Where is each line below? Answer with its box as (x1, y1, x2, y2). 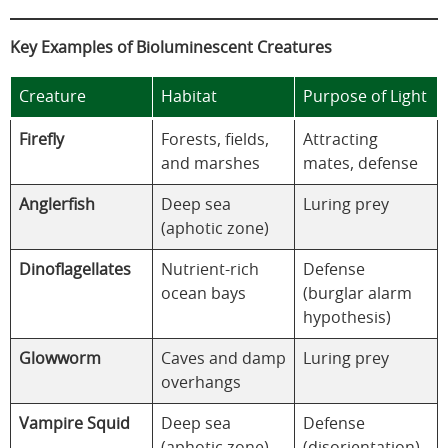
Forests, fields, (161, 132, 269, 149)
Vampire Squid (19, 416, 130, 433)
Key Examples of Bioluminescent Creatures (10, 40, 332, 57)
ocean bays (161, 286, 246, 303)
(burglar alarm (303, 286, 412, 303)
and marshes (161, 156, 260, 173)
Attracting (303, 132, 378, 149)
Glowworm (19, 351, 101, 368)
